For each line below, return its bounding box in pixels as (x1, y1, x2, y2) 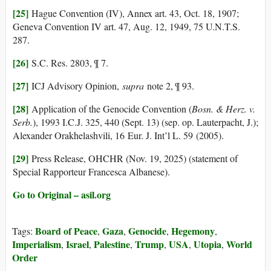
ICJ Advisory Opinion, (28, 79, 122, 93)
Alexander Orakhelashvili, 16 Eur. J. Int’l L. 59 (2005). (13, 129, 224, 142)
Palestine (94, 237, 130, 252)
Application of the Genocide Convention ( (28, 102, 192, 116)
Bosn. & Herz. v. (192, 102, 255, 116)
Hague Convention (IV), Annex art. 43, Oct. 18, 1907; (28, 7, 239, 20)
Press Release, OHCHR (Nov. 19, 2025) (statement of (28, 152, 238, 165)
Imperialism (12, 237, 61, 252)
